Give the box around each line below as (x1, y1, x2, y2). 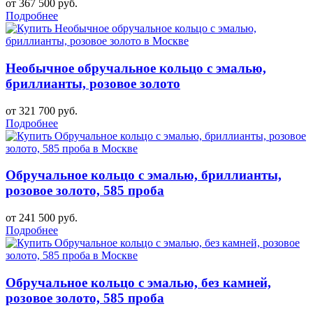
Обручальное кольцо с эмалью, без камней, (6, 275, 271, 290)
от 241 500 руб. (6, 211, 78, 224)
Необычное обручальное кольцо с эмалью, (6, 60, 266, 75)
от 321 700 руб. (6, 104, 78, 117)
